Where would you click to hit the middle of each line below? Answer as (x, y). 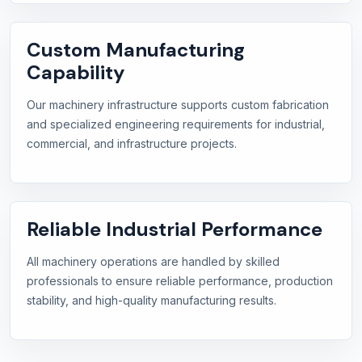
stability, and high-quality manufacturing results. (152, 301)
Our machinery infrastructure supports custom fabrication (178, 105)
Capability (76, 73)
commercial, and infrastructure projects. (132, 144)
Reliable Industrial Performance (175, 229)
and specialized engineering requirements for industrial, (176, 124)
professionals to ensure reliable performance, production (180, 281)
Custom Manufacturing (136, 50)
